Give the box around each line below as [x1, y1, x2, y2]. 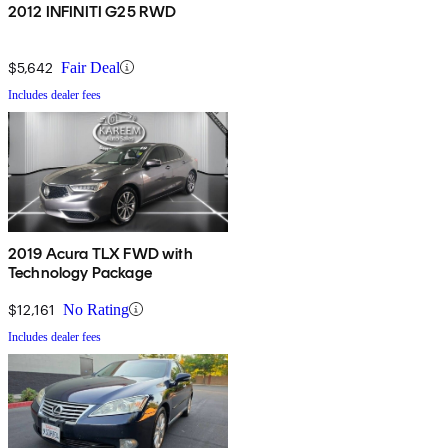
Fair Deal [61, 58, 120, 76]
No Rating [63, 300, 129, 318]
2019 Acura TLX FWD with [8, 243, 193, 263]
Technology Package [8, 262, 152, 282]
